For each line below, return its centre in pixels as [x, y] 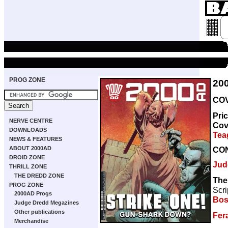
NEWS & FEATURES [36, 139]
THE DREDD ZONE [39, 176]
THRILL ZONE [28, 166]
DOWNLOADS [28, 130]
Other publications [39, 212]
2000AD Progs [33, 193]
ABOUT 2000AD [30, 148]
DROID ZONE [27, 157]
